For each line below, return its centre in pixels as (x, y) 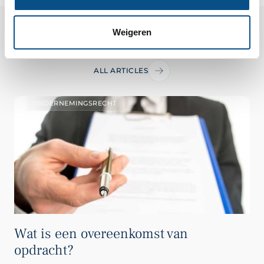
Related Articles (132, 49)
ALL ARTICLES (121, 71)
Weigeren (132, 32)
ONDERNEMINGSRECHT (75, 103)
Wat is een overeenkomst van (101, 233)
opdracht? (44, 250)
